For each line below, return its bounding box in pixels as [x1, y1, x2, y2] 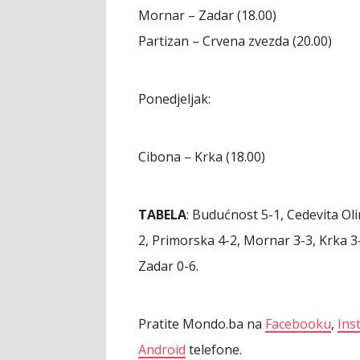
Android [138, 341, 186, 358]
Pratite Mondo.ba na [138, 315, 265, 333]
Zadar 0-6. [138, 257, 198, 275]
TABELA [138, 206, 186, 223]
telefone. [186, 341, 242, 358]
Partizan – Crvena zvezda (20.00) [138, 32, 332, 50]
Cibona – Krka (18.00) [138, 148, 265, 166]
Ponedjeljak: [138, 90, 211, 108]
